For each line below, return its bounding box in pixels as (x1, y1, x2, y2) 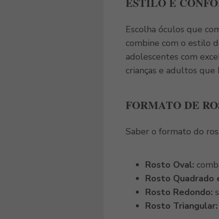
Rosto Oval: (145, 159, 197, 171)
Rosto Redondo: (145, 186, 215, 198)
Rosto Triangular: (145, 200, 218, 212)
